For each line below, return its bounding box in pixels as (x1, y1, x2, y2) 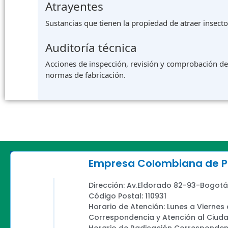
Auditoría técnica (45, 39, 137, 55)
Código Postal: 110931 (88, 191, 166, 202)
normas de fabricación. (45, 70, 126, 80)
